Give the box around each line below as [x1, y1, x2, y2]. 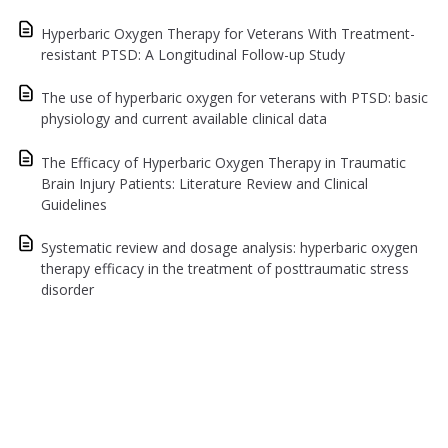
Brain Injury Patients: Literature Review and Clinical [41, 173, 368, 193]
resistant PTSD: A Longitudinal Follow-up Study [41, 44, 345, 64]
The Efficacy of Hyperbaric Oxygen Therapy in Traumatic [41, 152, 406, 172]
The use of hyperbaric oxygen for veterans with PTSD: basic [41, 88, 428, 108]
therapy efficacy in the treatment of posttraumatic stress [41, 259, 409, 279]
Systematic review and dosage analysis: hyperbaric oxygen [41, 238, 418, 258]
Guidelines [41, 194, 107, 214]
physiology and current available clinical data [41, 109, 327, 129]
